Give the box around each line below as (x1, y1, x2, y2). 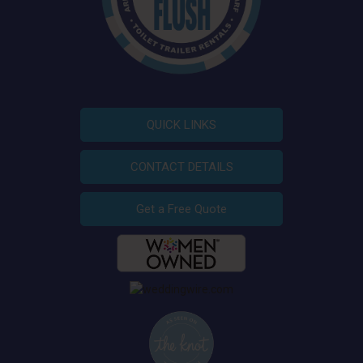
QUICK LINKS (147, 117, 216, 132)
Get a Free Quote (136, 201, 227, 216)
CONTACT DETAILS (130, 159, 233, 174)
